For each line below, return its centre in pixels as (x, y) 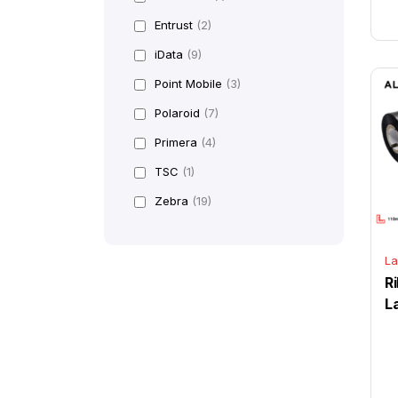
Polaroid (179, 113)
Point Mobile (190, 84)
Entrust (175, 25)
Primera (178, 143)
